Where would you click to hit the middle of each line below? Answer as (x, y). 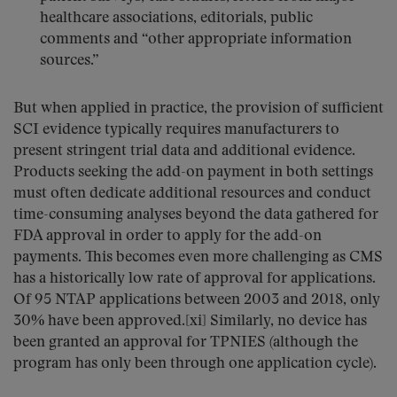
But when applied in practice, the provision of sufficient (198, 109)
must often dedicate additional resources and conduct (192, 194)
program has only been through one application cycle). (195, 364)
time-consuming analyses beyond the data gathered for (196, 215)
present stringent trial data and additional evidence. (184, 151)
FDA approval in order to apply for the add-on (167, 236)
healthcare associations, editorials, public (176, 18)
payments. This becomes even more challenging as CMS (198, 257)
